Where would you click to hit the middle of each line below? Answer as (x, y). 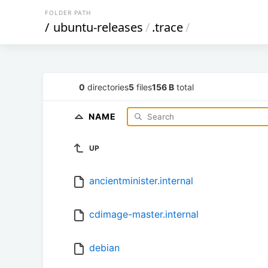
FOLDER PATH (68, 13)
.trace (167, 27)
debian (104, 248)
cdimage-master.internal (144, 214)
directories (107, 87)
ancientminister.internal (141, 181)
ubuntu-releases (98, 27)
